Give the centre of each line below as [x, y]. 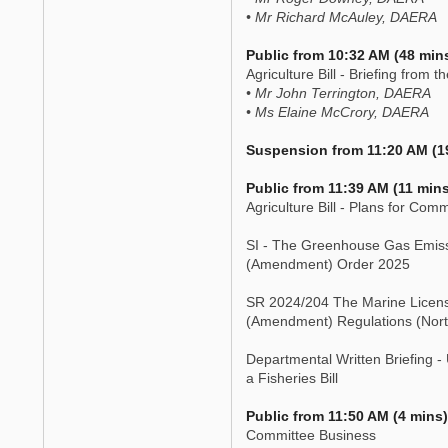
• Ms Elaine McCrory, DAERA [337, 112]
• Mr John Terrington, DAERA [338, 93]
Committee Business [310, 435]
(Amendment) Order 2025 [327, 264]
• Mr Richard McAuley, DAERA [341, 17]
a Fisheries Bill [291, 378]
